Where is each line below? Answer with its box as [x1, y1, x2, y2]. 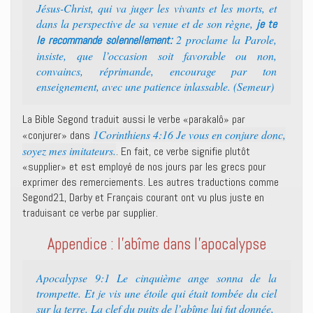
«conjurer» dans [22, 128, 93, 143]
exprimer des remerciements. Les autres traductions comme [22, 175, 279, 189]
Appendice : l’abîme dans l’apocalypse [47, 234, 266, 254]
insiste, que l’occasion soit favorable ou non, [36, 48, 277, 63]
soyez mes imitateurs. [22, 143, 116, 158]
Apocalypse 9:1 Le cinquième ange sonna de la [36, 270, 277, 285]
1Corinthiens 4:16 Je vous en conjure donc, [93, 127, 286, 142]
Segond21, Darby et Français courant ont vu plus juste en [22, 190, 264, 205]
